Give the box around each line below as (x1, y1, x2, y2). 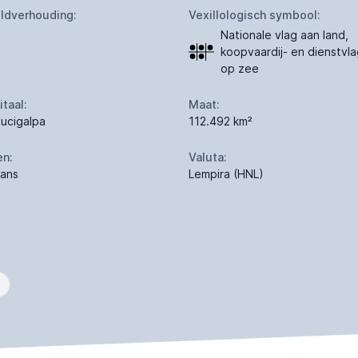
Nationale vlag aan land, (221, 28, 348, 42)
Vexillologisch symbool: (189, 8, 320, 22)
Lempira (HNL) (189, 167, 264, 181)
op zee (221, 62, 259, 76)
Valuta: (189, 150, 227, 165)
